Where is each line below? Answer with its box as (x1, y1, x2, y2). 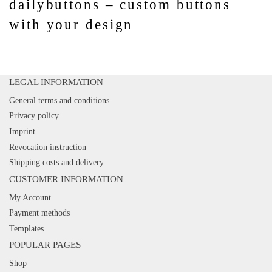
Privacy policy (9, 111, 59, 121)
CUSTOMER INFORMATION (9, 174, 123, 184)
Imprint (9, 127, 35, 137)
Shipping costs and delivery (9, 158, 104, 168)
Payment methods (9, 208, 70, 218)
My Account (9, 192, 51, 202)
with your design (9, 17, 134, 33)
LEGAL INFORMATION (9, 77, 103, 87)
